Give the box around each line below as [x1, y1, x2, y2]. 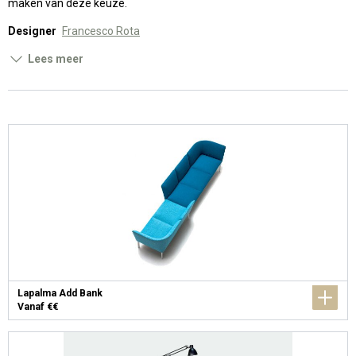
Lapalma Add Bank [17, 288, 103, 299]
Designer [8, 25, 56, 37]
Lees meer [27, 52, 83, 65]
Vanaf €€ [17, 301, 58, 312]
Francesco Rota [62, 25, 140, 37]
